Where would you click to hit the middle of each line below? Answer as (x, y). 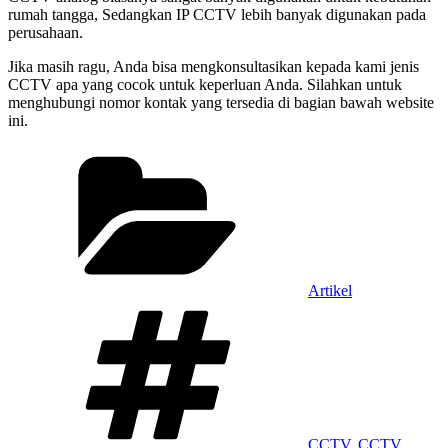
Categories (340, 154)
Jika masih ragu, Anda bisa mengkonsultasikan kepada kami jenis (213, 67)
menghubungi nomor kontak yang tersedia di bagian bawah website (221, 103)
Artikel (330, 291)
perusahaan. (45, 33)
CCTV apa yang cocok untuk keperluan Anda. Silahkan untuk (205, 85)
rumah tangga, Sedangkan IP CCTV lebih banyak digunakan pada (217, 15)
